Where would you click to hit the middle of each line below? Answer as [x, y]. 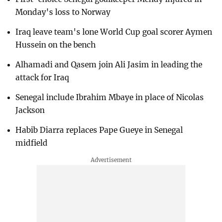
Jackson [30, 110]
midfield [32, 143]
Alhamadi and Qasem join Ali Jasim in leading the [109, 65]
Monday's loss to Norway [63, 12]
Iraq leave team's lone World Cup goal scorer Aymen [114, 32]
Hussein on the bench [56, 45]
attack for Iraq [42, 78]
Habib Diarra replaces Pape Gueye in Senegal [99, 130]
